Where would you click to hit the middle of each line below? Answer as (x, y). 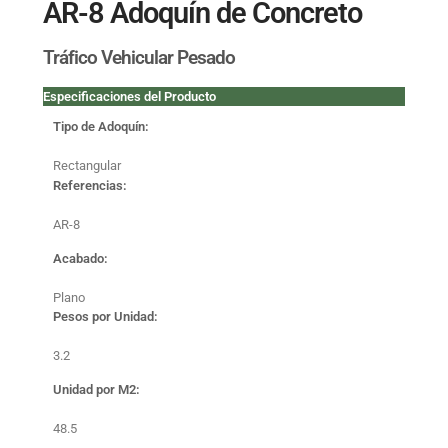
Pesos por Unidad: (105, 316)
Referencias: (90, 185)
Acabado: (80, 258)
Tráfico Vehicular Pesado (139, 57)
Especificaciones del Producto (129, 96)
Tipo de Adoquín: (101, 126)
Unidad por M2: (96, 389)
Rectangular (87, 165)
